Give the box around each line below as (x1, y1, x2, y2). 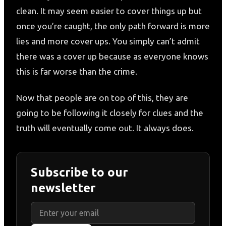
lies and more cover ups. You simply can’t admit (16, 36, 200, 46)
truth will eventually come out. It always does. (16, 123, 196, 133)
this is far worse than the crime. (16, 66, 137, 76)
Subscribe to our (31, 165, 128, 179)
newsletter (31, 181, 96, 195)
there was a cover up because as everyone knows (16, 51, 208, 61)
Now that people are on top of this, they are (16, 92, 188, 102)
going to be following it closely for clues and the (16, 107, 203, 118)
